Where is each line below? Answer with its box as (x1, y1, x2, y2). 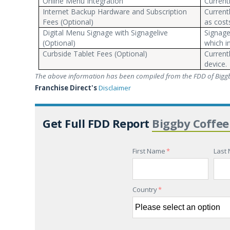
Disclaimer (99, 83, 131, 92)
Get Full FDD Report (43, 116, 152, 131)
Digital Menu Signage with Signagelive (43, 28, 168, 37)
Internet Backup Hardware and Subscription (43, 7, 187, 16)
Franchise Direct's (35, 83, 99, 92)
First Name (132, 146, 165, 156)
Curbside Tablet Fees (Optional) (43, 49, 148, 59)
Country (132, 185, 157, 194)
